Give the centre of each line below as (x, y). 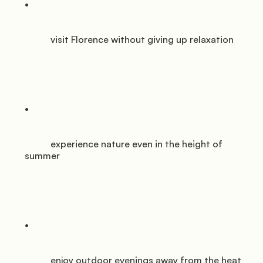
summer (42, 156)
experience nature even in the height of (38, 144)
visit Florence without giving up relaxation (38, 40)
